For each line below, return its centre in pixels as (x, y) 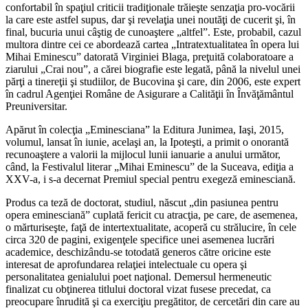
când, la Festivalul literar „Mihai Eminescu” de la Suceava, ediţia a (150, 167)
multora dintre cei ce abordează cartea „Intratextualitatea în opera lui (152, 45)
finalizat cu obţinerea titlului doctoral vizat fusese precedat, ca (138, 289)
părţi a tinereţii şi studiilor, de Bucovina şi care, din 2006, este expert (153, 82)
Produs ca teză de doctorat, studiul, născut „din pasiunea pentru (142, 203)
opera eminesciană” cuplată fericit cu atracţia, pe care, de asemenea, (152, 215)
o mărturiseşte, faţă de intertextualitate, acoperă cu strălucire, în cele (151, 228)
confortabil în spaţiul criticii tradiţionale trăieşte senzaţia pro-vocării (150, 8)
